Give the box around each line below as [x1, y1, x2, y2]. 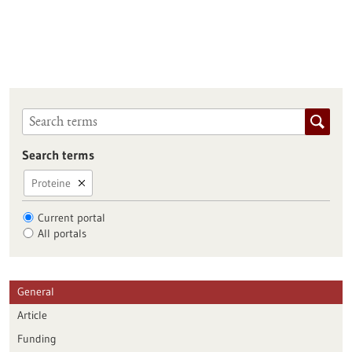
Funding [17, 331, 57, 346]
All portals [37, 225, 86, 240]
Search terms [21, 146, 94, 163]
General [17, 284, 54, 299]
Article [17, 307, 47, 322]
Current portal [37, 210, 105, 225]
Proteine [31, 175, 71, 190]
